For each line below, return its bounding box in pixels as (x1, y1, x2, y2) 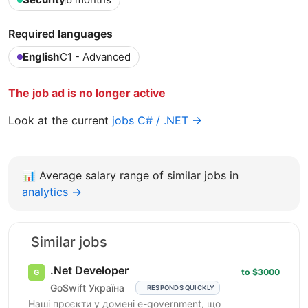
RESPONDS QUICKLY (146, 283, 215, 291)
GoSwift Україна (50, 282, 124, 294)
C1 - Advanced (60, 49, 131, 63)
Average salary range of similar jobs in (39, 168, 239, 182)
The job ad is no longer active (8, 85, 166, 100)
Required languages (8, 26, 113, 41)
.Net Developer (50, 263, 129, 277)
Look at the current (8, 113, 112, 127)
